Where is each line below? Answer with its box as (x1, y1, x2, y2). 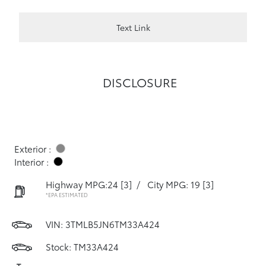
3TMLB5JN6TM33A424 (65, 217, 160, 230)
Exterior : (14, 142, 51, 155)
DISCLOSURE (103, 74, 178, 90)
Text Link (116, 21, 150, 33)
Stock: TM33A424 (46, 240, 119, 253)
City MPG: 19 (147, 178, 200, 191)
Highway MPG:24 (46, 178, 118, 191)
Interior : (14, 155, 49, 168)
